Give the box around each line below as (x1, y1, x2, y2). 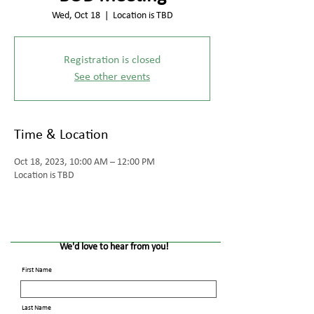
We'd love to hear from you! (60, 242, 169, 252)
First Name (22, 266, 52, 274)
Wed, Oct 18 (51, 11, 100, 21)
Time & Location (14, 128, 109, 142)
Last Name (22, 304, 51, 312)
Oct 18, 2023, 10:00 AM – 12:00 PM (14, 157, 155, 168)
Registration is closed (64, 55, 161, 66)
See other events (74, 71, 150, 83)
